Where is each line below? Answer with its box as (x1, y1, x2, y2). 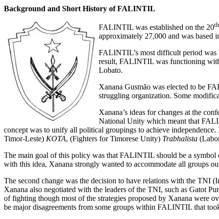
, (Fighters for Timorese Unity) (66, 134, 162, 143)
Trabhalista (162, 134, 197, 143)
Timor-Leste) (4, 134, 46, 143)
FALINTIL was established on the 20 (99, 22, 214, 31)
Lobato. (99, 66, 123, 74)
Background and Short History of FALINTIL (4, 4, 155, 13)
